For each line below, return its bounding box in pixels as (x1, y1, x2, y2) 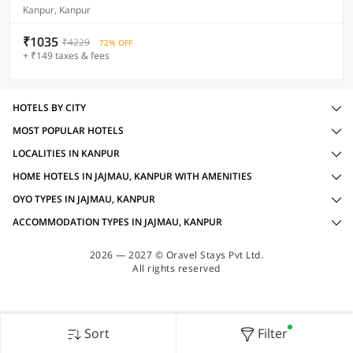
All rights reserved (132, 262, 221, 275)
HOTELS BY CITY (13, 101, 86, 114)
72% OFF (99, 37, 132, 48)
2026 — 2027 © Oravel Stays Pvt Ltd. (89, 248, 264, 262)
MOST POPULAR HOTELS (13, 124, 124, 137)
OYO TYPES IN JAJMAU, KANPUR (13, 192, 155, 206)
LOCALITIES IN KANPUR (13, 147, 120, 160)
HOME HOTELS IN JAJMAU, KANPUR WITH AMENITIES (13, 169, 252, 183)
